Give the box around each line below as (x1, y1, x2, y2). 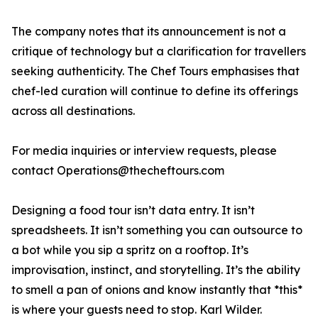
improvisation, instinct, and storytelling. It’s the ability (11, 263, 300, 278)
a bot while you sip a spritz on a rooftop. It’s (11, 243, 248, 258)
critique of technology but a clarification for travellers (11, 44, 306, 59)
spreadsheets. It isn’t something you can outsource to (11, 223, 302, 238)
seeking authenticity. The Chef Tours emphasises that (11, 64, 300, 79)
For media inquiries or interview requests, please (11, 143, 277, 158)
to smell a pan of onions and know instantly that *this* (11, 283, 302, 297)
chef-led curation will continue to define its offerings (11, 84, 298, 99)
